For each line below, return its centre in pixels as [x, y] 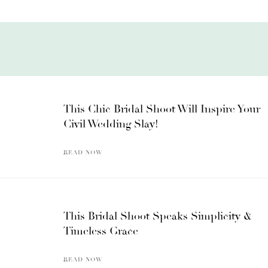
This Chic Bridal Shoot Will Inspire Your [162, 109]
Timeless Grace [101, 231]
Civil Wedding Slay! [111, 124]
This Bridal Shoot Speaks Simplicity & [158, 216]
